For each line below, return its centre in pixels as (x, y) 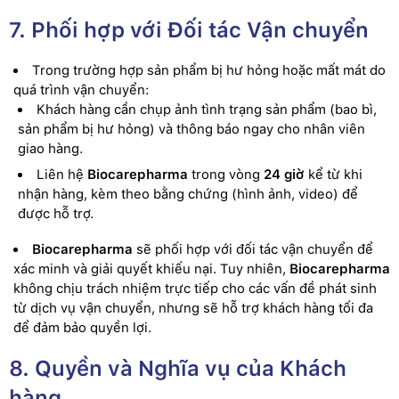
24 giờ (284, 175)
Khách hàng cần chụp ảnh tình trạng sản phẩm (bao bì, (207, 109)
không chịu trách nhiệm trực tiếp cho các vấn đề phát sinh (195, 289)
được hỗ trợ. (56, 214)
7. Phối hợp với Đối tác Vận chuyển (189, 29)
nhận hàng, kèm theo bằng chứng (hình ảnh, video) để (188, 194)
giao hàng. (50, 148)
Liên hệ (62, 175)
